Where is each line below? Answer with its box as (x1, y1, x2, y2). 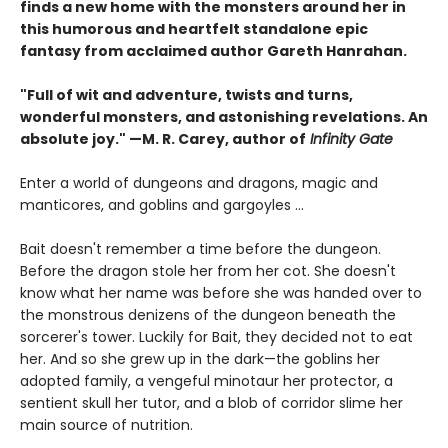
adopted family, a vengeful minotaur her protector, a (20, 370, 393, 391)
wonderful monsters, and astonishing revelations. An (20, 106, 428, 127)
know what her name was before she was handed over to (20, 282, 422, 303)
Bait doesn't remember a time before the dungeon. (20, 238, 381, 259)
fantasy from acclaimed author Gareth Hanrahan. (20, 40, 407, 61)
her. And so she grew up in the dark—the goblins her (20, 348, 380, 369)
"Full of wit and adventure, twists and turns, (20, 84, 353, 105)
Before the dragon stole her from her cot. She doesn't (20, 260, 396, 281)
